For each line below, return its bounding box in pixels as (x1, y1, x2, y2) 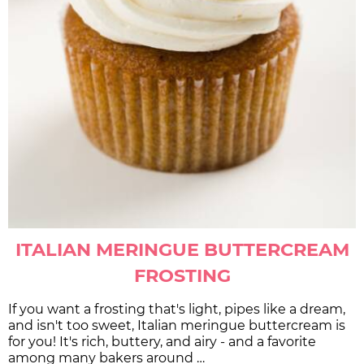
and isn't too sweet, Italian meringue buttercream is (8, 318, 345, 334)
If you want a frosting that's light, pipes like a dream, (8, 301, 345, 318)
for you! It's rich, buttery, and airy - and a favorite (8, 334, 316, 350)
